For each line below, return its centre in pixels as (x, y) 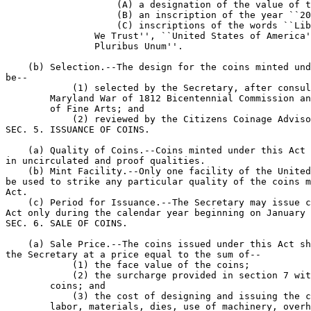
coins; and (56, 286)
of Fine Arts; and (75, 109)
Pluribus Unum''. (94, 46)
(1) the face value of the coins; (128, 265)
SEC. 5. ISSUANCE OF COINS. (78, 129)
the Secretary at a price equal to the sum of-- (133, 254)
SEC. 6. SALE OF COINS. (67, 223)
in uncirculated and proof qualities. (106, 161)
